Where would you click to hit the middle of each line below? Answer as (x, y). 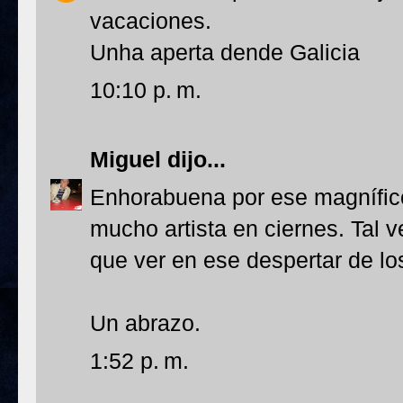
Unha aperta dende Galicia (225, 52)
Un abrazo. (145, 323)
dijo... (193, 159)
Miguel (125, 159)
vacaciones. (151, 21)
